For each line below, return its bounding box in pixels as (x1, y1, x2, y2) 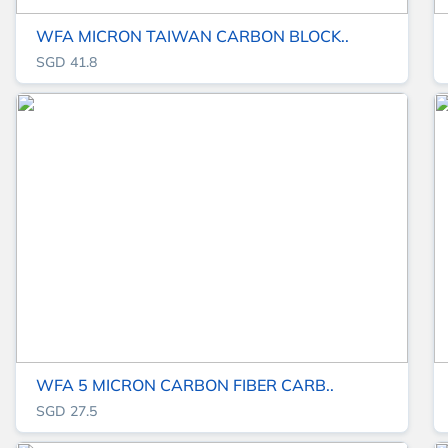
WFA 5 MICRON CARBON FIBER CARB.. (35, 375, 334, 396)
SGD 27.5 (35, 402, 97, 421)
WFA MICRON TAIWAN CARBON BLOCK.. (35, 26, 349, 47)
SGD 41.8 (35, 53, 97, 72)
